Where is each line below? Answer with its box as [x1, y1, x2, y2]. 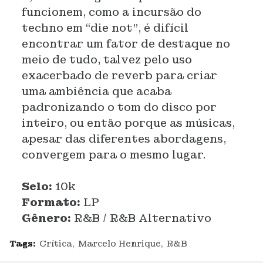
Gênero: [21, 211, 71, 225]
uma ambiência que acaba [21, 85, 171, 98]
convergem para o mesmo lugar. [21, 148, 205, 161]
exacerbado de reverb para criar [21, 69, 217, 82]
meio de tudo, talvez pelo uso [21, 53, 192, 66]
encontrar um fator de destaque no [21, 37, 230, 50]
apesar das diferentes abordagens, [21, 132, 226, 146]
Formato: [21, 195, 83, 209]
